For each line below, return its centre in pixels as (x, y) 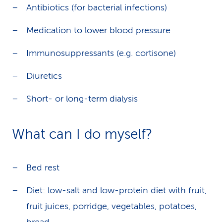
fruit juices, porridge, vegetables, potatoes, (111, 206)
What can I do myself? (82, 134)
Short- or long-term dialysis (82, 99)
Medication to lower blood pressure (98, 30)
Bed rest (43, 167)
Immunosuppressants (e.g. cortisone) (101, 53)
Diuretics (44, 76)
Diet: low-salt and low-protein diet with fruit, (116, 190)
